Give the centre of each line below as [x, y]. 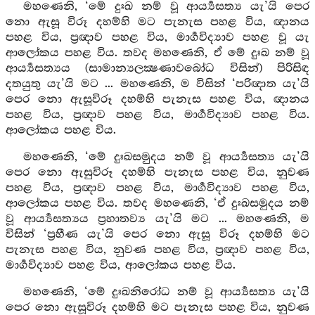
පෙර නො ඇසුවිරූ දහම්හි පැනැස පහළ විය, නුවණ [157, 173]
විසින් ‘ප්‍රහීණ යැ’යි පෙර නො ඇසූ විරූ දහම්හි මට [157, 234]
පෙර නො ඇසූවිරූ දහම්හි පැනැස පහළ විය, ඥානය [157, 99]
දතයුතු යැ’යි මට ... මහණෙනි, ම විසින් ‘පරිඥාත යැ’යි [157, 84]
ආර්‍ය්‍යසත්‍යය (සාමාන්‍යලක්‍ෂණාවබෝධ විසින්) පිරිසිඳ [157, 69]
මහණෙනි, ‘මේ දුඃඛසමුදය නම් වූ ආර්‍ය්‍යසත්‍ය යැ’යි [166, 157]
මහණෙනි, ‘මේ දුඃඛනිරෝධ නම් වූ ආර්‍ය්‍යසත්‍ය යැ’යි [166, 292]
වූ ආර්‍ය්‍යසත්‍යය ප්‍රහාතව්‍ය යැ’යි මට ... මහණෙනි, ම [157, 219]
